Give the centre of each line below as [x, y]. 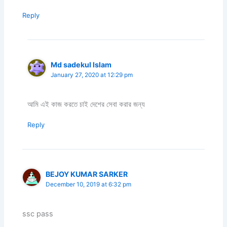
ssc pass [38, 214]
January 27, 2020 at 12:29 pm [92, 75]
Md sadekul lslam [81, 64]
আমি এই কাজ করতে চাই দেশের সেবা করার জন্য [86, 104]
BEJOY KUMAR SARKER [87, 174]
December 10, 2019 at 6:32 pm [89, 184]
